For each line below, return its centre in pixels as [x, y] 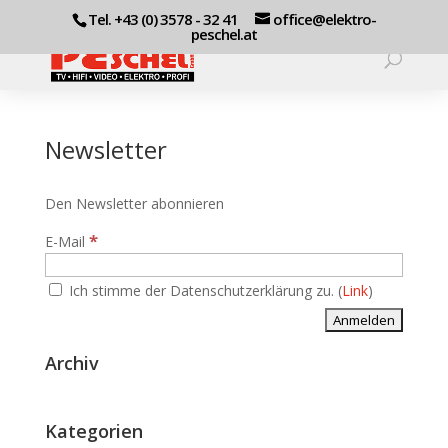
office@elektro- [324, 19]
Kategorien [93, 431]
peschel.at [223, 34]
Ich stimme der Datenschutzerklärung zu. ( [203, 290]
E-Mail [66, 241]
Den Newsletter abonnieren [134, 203]
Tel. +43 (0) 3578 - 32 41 [162, 19]
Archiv [71, 363]
